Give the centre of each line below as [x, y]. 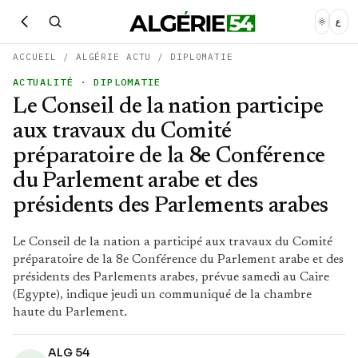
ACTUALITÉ [43, 82]
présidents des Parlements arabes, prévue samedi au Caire [171, 277]
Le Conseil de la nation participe [168, 107]
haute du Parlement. [70, 312]
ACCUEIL [35, 57]
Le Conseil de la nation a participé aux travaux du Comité [173, 242]
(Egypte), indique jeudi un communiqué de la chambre [162, 295]
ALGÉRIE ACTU [113, 57]
